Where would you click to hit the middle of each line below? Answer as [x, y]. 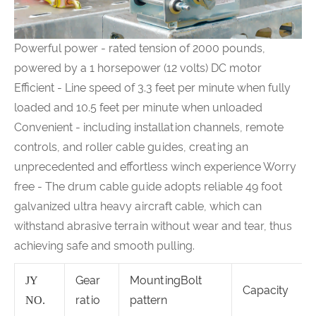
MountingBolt [166, 281]
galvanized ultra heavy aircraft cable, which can [138, 207]
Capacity [266, 291]
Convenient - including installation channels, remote [149, 128]
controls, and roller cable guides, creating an [131, 147]
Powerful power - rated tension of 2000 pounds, [140, 49]
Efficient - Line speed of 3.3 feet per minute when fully [152, 88]
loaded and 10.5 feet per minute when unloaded [138, 108]
